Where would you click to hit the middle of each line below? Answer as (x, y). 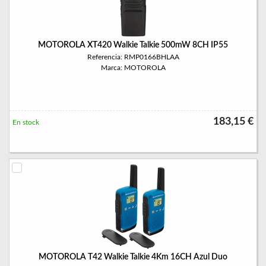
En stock (26, 122)
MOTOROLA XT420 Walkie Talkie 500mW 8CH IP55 (133, 45)
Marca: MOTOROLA (133, 68)
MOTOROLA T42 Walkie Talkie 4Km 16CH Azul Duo (133, 257)
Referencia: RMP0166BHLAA (133, 57)
